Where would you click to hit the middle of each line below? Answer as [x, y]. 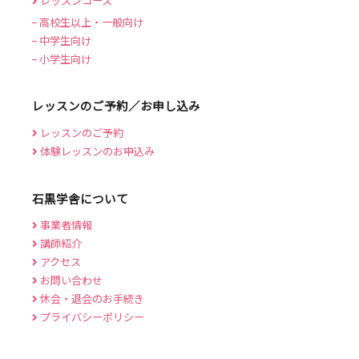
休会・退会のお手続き [91, 299]
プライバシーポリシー [91, 317]
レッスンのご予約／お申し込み [116, 106]
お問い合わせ [70, 280]
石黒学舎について [80, 198]
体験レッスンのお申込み [96, 151]
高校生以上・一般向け [90, 22]
